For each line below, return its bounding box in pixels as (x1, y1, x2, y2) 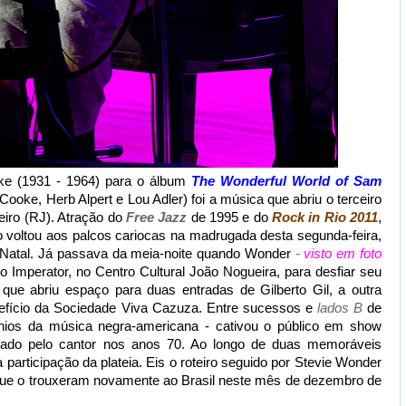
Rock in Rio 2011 (271, 209, 379, 225)
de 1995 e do (187, 209, 272, 225)
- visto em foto (295, 246, 382, 261)
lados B (316, 300, 362, 315)
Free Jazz (125, 209, 188, 225)
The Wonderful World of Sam (191, 173, 382, 188)
